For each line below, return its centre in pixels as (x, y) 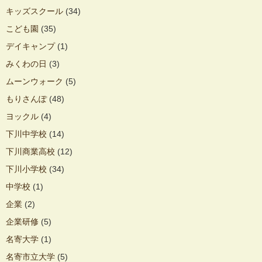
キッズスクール (35, 11)
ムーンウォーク (35, 81)
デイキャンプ (30, 46)
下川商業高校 (30, 151)
